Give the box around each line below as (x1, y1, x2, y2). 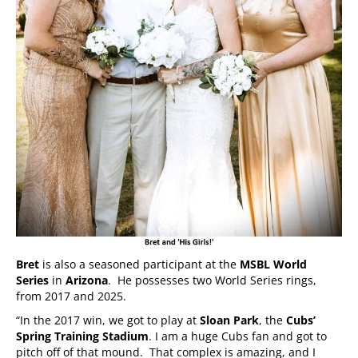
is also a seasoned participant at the (42, 257, 240, 272)
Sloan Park (200, 312, 259, 328)
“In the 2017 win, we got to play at (16, 312, 200, 328)
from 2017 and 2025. (16, 288, 126, 304)
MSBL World (240, 257, 307, 272)
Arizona (66, 272, 108, 288)
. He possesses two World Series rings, (108, 272, 316, 288)
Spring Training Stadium (16, 328, 149, 344)
